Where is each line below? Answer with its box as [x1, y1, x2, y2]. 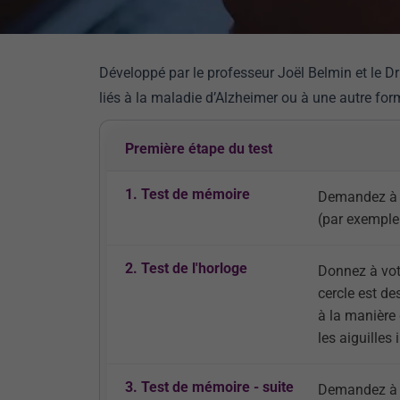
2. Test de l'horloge [125, 260, 247, 277]
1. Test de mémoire [125, 186, 250, 203]
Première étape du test [125, 140, 272, 157]
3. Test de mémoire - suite [125, 379, 294, 396]
